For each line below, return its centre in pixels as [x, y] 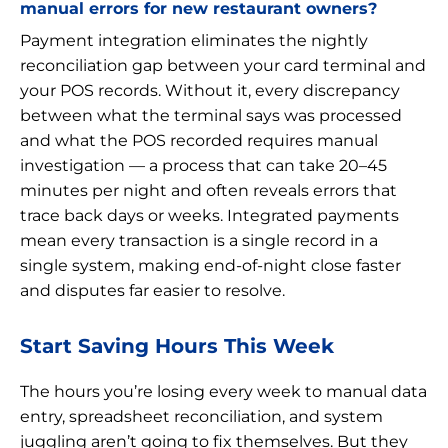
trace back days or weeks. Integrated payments [209, 215]
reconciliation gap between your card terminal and [223, 65]
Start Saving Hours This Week [177, 345]
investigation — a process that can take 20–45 [203, 165]
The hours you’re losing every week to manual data [223, 391]
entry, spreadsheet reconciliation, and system [201, 416]
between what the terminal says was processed [211, 115]
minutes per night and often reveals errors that [208, 190]
